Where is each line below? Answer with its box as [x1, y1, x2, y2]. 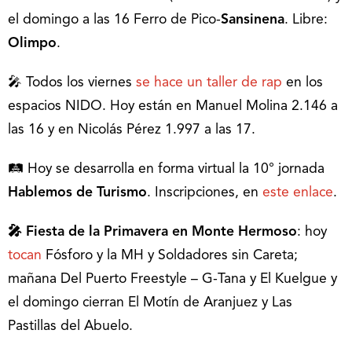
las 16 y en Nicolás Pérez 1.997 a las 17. [8, 123, 255, 137]
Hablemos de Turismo [8, 186, 147, 200]
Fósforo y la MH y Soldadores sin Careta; [42, 249, 298, 263]
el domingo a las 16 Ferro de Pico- [8, 13, 221, 27]
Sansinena [221, 13, 284, 27]
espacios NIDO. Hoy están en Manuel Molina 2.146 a [8, 100, 338, 114]
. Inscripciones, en [147, 186, 262, 200]
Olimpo [8, 37, 57, 51]
